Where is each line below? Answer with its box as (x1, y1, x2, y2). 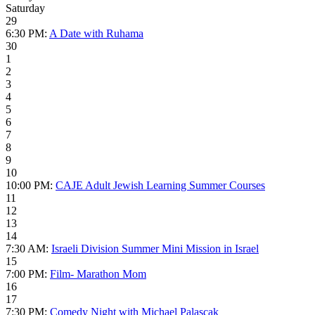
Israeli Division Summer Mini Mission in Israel (51, 243, 259, 255)
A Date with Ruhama (49, 27, 143, 40)
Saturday (6, 2, 45, 15)
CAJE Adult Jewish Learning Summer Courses (56, 179, 265, 192)
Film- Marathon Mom (50, 268, 146, 281)
